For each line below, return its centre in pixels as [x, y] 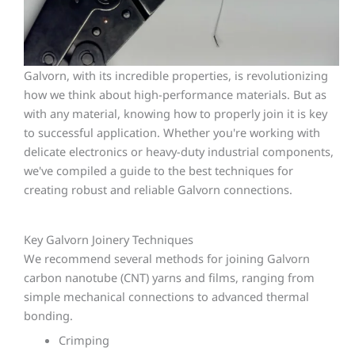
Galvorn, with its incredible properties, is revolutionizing [176, 76]
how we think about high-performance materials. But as [175, 95]
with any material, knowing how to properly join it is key [176, 114]
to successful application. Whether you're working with [172, 133]
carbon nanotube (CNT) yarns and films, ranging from [169, 277]
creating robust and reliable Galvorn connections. [158, 190]
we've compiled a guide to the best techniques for [158, 171]
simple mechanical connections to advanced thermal [166, 296]
